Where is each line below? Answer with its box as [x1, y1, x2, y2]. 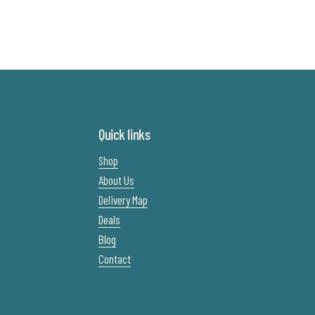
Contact [98, 252, 131, 266]
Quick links [98, 125, 150, 143]
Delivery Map [98, 193, 148, 207]
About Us [98, 173, 134, 187]
